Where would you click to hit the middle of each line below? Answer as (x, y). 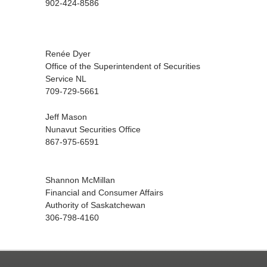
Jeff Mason (66, 117)
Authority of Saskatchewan (95, 205)
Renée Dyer (68, 54)
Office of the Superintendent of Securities (123, 66)
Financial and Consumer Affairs (104, 193)
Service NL (66, 79)
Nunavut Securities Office (93, 129)
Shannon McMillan (80, 180)
